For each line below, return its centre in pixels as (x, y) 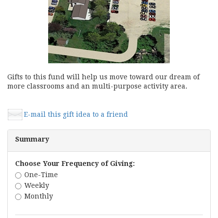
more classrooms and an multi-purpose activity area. (97, 86)
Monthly (39, 196)
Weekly (37, 186)
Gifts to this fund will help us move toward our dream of (103, 77)
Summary (32, 139)
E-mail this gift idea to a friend (76, 115)
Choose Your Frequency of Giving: (75, 164)
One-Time (41, 175)
